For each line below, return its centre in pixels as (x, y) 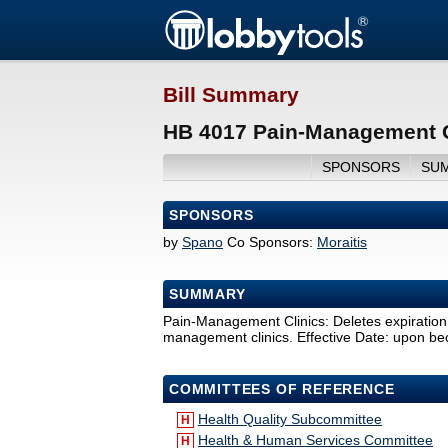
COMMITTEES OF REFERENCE (282, 389)
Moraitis (342, 242)
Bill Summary (231, 95)
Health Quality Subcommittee (290, 419)
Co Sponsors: (270, 242)
